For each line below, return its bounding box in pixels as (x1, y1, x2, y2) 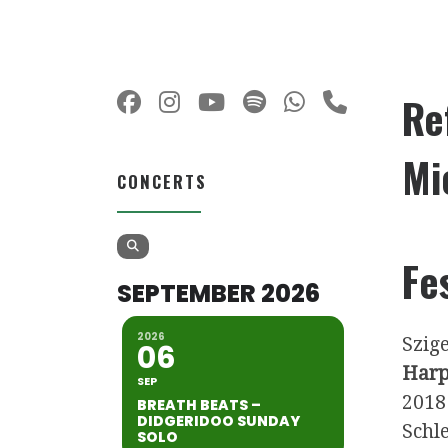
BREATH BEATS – (137, 394, 261, 415)
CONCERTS (117, 169, 207, 195)
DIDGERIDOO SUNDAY (137, 410, 300, 431)
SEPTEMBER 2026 (117, 276, 320, 310)
